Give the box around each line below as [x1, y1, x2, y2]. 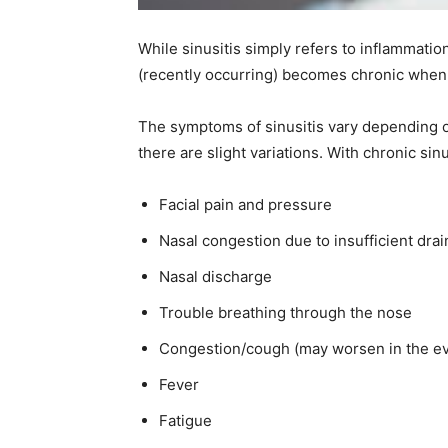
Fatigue [159, 411, 212, 431]
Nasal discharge [159, 267, 272, 287]
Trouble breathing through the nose [159, 303, 412, 323]
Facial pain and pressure [159, 195, 332, 215]
